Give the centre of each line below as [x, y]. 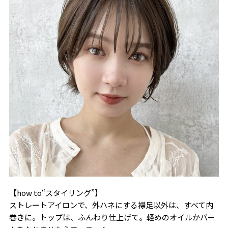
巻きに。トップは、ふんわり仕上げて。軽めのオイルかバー [112, 217]
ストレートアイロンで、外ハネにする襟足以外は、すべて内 [111, 205]
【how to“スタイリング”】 [55, 192]
